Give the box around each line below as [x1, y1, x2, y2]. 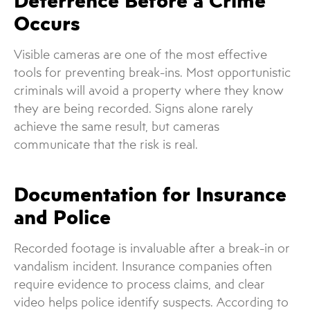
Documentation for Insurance [14, 181, 286, 208]
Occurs [14, 10, 80, 36]
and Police [14, 204, 111, 230]
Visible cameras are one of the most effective [14, 46, 267, 62]
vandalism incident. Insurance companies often [14, 259, 272, 274]
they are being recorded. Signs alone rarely [14, 100, 253, 116]
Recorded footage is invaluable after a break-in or [14, 241, 290, 256]
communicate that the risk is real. [14, 136, 198, 152]
